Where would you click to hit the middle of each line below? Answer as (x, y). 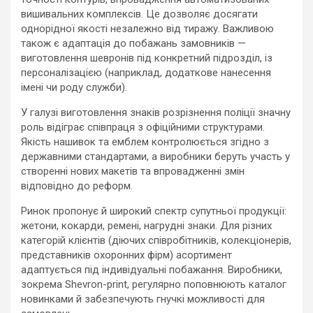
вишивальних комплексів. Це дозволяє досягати (139, 14)
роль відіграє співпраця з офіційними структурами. (143, 127)
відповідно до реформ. (77, 186)
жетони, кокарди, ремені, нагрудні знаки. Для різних (146, 226)
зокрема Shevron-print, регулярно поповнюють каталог (154, 284)
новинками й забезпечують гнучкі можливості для (143, 299)
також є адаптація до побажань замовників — (133, 43)
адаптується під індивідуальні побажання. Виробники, (152, 270)
